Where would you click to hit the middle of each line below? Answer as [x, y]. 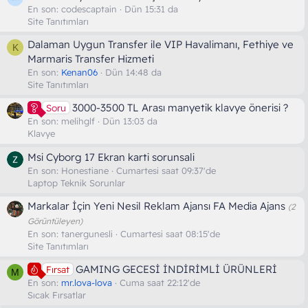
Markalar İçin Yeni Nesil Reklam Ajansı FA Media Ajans [156, 206]
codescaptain [89, 9]
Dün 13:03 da [130, 121]
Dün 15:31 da [151, 9]
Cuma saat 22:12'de [160, 283]
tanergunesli [87, 233]
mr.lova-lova [87, 283]
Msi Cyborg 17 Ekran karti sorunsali [111, 157]
